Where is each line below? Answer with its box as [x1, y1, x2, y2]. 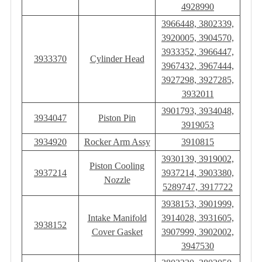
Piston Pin [98, 113, 136, 123]
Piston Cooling [89, 161, 144, 171]
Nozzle [104, 175, 130, 185]
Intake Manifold [87, 213, 147, 223]
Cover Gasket [91, 227, 143, 237]
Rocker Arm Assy [84, 137, 150, 147]
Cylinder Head [89, 54, 144, 64]
